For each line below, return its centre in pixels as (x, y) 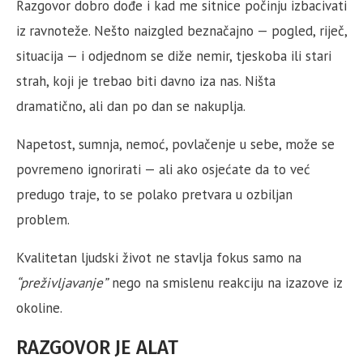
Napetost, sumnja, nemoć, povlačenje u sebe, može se (175, 144)
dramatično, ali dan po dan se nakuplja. (131, 106)
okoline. (39, 308)
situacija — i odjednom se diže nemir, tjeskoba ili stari (174, 56)
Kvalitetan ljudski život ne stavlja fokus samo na (159, 258)
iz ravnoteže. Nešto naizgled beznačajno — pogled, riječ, (181, 31)
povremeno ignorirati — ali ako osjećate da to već (163, 169)
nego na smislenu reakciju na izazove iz (225, 283)
